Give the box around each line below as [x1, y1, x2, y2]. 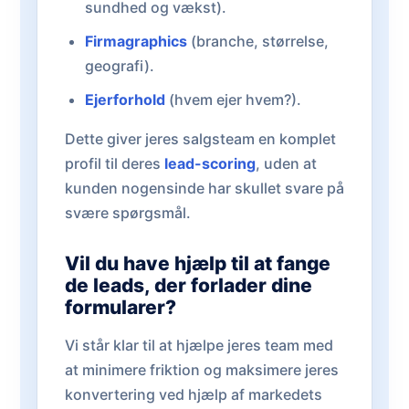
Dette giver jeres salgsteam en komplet [65, 129, 336, 148]
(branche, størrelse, [186, 31, 329, 50]
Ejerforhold [84, 89, 165, 109]
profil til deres [65, 153, 164, 173]
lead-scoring [164, 153, 256, 173]
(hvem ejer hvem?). [164, 89, 301, 109]
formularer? [65, 295, 176, 319]
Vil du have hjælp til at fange [65, 251, 330, 275]
